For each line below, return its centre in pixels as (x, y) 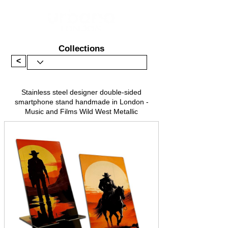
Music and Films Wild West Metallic (81, 111)
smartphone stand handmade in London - (81, 102)
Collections (81, 48)
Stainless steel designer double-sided (81, 92)
